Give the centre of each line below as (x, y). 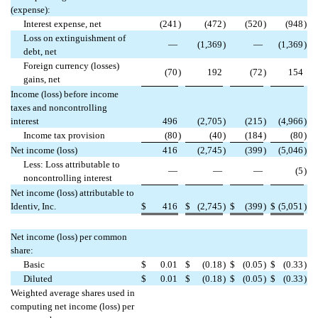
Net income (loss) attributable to (72, 192)
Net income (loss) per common (69, 236)
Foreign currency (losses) (72, 65)
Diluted (38, 278)
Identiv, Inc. (33, 206)
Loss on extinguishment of (75, 38)
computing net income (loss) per (72, 306)
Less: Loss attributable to (72, 164)
